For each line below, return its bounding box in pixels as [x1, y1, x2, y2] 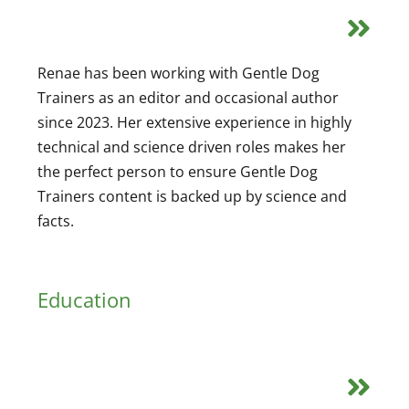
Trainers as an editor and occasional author [37, 87, 339, 108]
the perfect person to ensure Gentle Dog [37, 161, 318, 182]
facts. [37, 210, 74, 231]
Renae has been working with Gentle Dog [37, 62, 320, 83]
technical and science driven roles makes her [37, 136, 346, 157]
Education [37, 285, 131, 313]
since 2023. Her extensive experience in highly [37, 111, 351, 132]
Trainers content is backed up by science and [37, 185, 347, 206]
